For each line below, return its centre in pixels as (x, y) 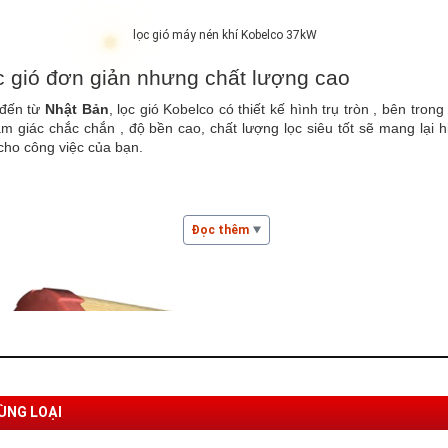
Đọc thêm (220, 229)
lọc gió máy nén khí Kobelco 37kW (224, 34)
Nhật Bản (76, 108)
